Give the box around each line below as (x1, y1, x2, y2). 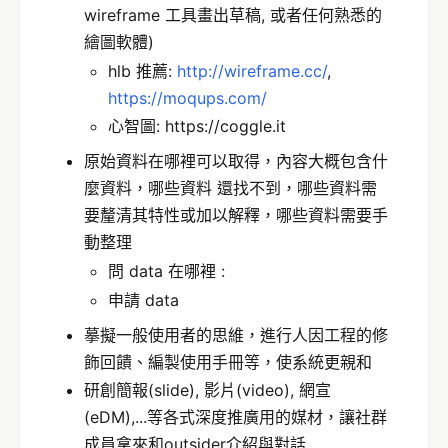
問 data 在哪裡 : (108, 261, 225, 282)
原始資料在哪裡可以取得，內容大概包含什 (84, 151, 388, 172)
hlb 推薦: (108, 60, 177, 81)
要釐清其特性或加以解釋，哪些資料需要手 (84, 205, 388, 226)
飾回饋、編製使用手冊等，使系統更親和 (84, 351, 372, 372)
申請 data (108, 289, 179, 310)
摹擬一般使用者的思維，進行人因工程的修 (84, 324, 388, 345)
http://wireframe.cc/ (177, 60, 327, 81)
